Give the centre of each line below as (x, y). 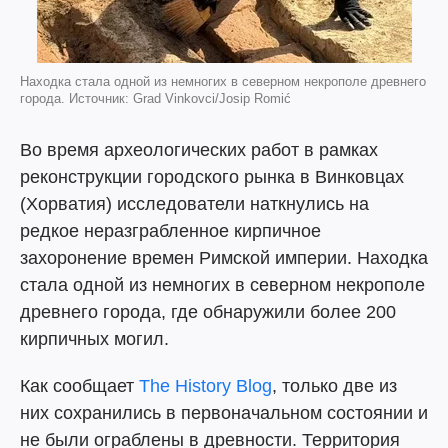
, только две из (334, 386)
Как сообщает (79, 386)
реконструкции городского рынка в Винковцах (212, 177)
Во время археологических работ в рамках (199, 150)
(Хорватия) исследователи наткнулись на (194, 204)
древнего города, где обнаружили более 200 (208, 312)
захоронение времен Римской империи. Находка (224, 258)
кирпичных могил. (94, 339)
